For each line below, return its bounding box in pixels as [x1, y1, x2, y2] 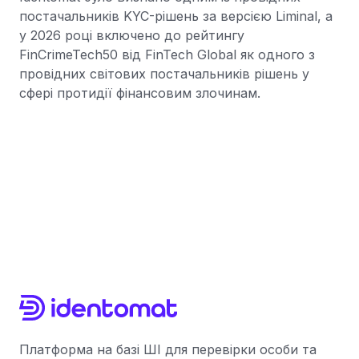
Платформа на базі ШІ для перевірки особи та [19, 341, 317, 357]
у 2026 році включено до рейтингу [19, 27, 244, 43]
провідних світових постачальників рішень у [19, 66, 309, 82]
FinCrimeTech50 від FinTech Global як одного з [19, 46, 315, 63]
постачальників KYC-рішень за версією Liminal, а [19, 8, 333, 24]
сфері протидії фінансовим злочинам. [19, 85, 260, 101]
